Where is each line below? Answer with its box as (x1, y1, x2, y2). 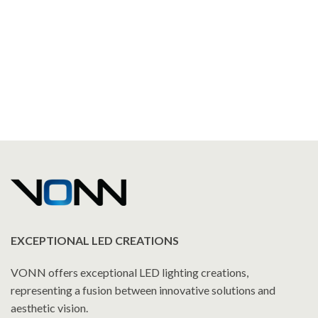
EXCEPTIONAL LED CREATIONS (11, 234, 179, 247)
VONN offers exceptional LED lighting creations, (11, 265, 248, 279)
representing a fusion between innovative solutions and (11, 283, 275, 297)
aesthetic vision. (11, 301, 88, 314)
